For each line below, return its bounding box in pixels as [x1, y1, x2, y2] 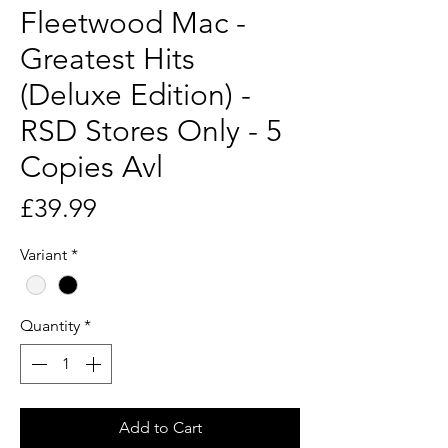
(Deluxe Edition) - [20, 76, 251, 113]
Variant [20, 244, 67, 264]
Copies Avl [20, 148, 163, 185]
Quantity [20, 316, 80, 336]
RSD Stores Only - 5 [20, 112, 282, 149]
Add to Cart [118, 418, 202, 438]
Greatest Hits [20, 40, 195, 77]
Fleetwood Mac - [20, 4, 246, 41]
